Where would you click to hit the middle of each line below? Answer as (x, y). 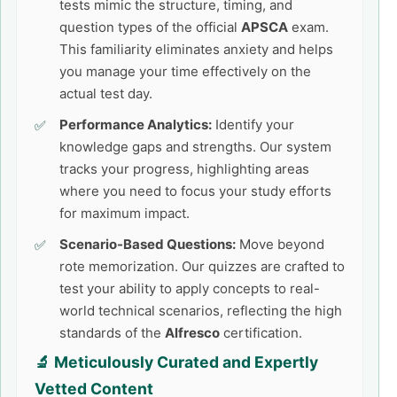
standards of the (112, 333)
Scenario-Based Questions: (148, 244)
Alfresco (192, 333)
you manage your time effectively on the (185, 71)
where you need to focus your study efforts (195, 191)
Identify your (253, 125)
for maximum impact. (125, 213)
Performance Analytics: (136, 125)
